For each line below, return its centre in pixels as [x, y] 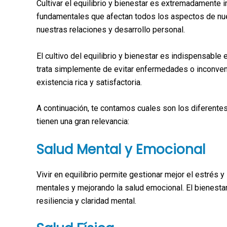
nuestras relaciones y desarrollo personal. [111, 29]
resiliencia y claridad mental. [86, 201]
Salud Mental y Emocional [121, 149]
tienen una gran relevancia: [83, 122]
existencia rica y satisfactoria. [89, 82]
